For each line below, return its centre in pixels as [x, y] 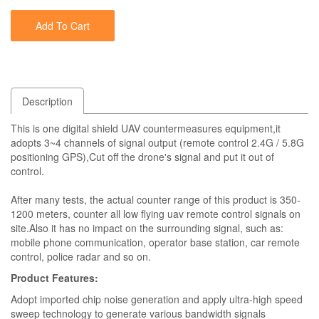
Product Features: [54, 278]
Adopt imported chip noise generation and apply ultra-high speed [157, 299]
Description [47, 101]
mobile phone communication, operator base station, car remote [155, 242]
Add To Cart [63, 26]
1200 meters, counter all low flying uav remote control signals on [156, 214]
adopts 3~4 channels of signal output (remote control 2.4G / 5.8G [157, 142]
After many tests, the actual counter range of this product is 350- [156, 199]
